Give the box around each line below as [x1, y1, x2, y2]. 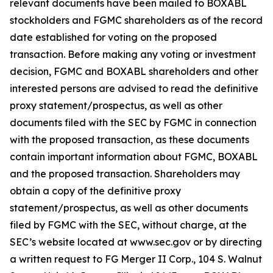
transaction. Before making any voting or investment [10, 48, 256, 60]
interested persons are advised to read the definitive [10, 82, 258, 94]
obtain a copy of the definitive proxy [10, 185, 181, 197]
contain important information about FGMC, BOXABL [10, 151, 258, 163]
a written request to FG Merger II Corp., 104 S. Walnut [10, 253, 262, 265]
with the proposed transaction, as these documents [10, 133, 249, 146]
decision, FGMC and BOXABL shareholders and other [10, 65, 258, 77]
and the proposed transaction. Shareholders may [10, 168, 240, 180]
